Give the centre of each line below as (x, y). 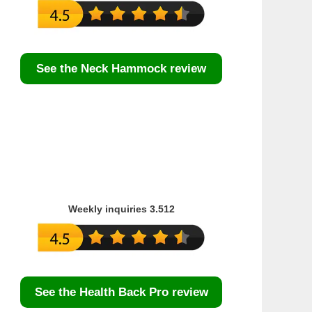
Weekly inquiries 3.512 (121, 209)
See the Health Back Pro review (121, 292)
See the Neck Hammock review (121, 68)
